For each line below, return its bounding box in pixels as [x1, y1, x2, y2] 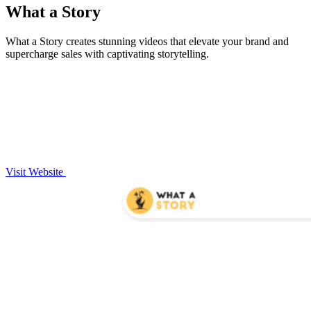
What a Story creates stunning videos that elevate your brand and [6, 35, 289, 47]
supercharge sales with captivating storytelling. [6, 47, 209, 60]
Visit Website [6, 165, 66, 178]
